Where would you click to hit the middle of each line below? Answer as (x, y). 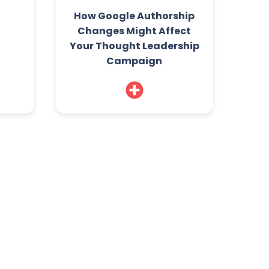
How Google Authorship (134, 16)
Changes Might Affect (134, 31)
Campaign (134, 61)
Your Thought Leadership (134, 46)
